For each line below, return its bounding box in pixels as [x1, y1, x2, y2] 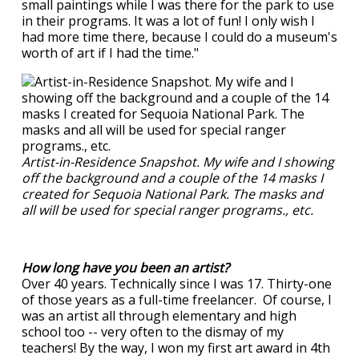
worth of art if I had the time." [22, 44, 202, 62]
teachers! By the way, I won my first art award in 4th [22, 339, 330, 357]
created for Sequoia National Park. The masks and [22, 185, 323, 203]
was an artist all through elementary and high [22, 307, 296, 325]
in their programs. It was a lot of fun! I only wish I [22, 12, 315, 30]
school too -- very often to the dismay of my [22, 323, 284, 341]
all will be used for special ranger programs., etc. [22, 201, 317, 219]
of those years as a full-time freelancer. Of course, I [22, 291, 332, 309]
